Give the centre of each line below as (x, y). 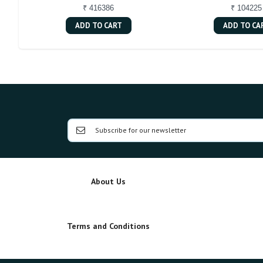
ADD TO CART (98, 25)
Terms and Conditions (108, 226)
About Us (108, 181)
